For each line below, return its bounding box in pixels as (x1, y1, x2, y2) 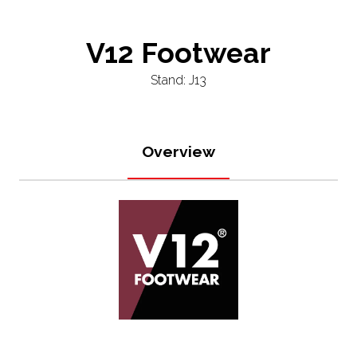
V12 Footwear (86, 37, 271, 69)
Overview (142, 143, 215, 161)
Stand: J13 (151, 73, 206, 88)
